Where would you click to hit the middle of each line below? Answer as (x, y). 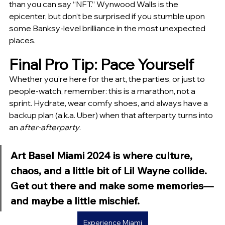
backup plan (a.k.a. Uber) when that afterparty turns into (112, 115)
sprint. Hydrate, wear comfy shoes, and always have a (109, 103)
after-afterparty (49, 127)
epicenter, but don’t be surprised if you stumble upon (108, 16)
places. (22, 40)
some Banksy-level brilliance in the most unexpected (108, 28)
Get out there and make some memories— (112, 186)
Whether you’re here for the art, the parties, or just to (108, 79)
